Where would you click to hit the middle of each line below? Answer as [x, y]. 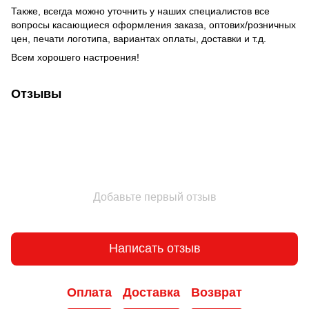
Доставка [151, 293]
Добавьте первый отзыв [154, 197]
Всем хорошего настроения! [75, 57]
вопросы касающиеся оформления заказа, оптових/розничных [153, 24]
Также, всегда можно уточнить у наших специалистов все [140, 11]
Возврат [217, 293]
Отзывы [36, 93]
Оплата [89, 293]
